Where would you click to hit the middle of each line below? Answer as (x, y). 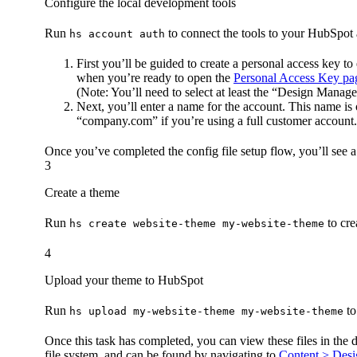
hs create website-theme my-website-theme (197, 223)
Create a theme (82, 192)
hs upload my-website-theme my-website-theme (206, 311)
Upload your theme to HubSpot (124, 280)
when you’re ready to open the (155, 77)
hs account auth (117, 33)
